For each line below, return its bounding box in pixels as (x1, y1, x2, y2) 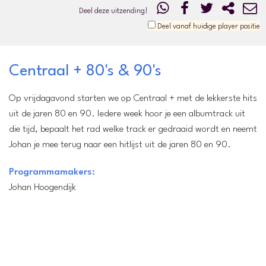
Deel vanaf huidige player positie (156, 23, 260, 30)
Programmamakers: (9, 167, 95, 177)
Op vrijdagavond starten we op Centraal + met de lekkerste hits (9, 93, 257, 103)
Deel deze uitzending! (79, 7, 154, 15)
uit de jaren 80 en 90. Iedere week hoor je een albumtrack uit (9, 109, 245, 119)
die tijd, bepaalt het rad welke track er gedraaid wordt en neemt (9, 124, 257, 134)
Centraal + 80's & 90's (9, 63, 161, 79)
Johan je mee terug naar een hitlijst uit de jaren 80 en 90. (9, 140, 231, 150)
